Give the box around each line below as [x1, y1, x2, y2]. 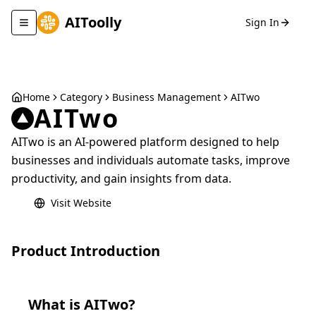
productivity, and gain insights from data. [11, 171, 231, 186]
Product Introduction [11, 241, 160, 260]
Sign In [245, 16, 279, 29]
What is [28, 295, 84, 314]
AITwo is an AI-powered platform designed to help [11, 134, 279, 150]
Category [60, 90, 102, 104]
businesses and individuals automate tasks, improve [11, 152, 290, 168]
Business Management [112, 90, 221, 104]
